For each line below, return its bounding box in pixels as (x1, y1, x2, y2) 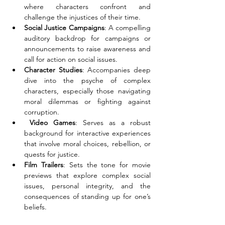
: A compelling (104, 23, 151, 32)
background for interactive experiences (24, 129, 151, 138)
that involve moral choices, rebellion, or (24, 139, 151, 148)
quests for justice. (24, 150, 82, 159)
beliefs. (24, 202, 47, 211)
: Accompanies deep (82, 65, 151, 74)
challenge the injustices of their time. (24, 13, 143, 22)
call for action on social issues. (24, 55, 120, 64)
